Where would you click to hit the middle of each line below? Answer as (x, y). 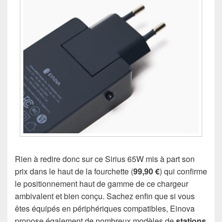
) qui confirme (183, 171)
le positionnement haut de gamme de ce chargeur (102, 184)
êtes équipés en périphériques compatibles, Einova (105, 209)
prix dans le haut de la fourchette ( (74, 171)
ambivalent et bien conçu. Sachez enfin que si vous (105, 196)
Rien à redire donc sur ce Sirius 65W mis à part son (105, 159)
